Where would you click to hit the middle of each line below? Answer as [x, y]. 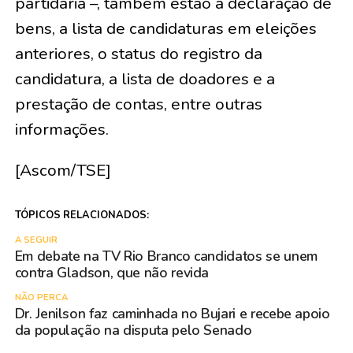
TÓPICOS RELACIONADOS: [82, 215]
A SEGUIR [36, 240]
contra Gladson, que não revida [112, 273]
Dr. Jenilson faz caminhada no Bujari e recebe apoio [172, 314]
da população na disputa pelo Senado [133, 330]
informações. [61, 129]
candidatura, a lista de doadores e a [145, 79]
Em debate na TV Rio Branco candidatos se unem [166, 256]
